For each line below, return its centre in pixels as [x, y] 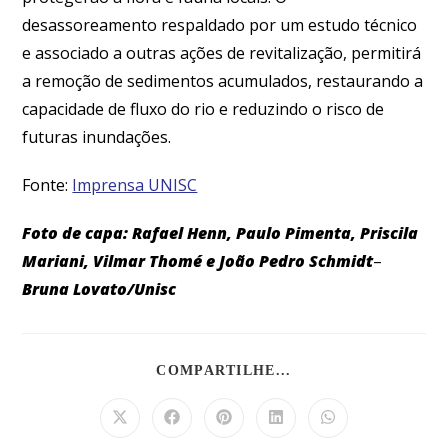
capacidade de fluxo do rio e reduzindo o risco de [203, 108]
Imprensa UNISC [135, 184]
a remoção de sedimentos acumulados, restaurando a [223, 80]
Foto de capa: [75, 232]
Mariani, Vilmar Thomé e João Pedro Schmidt [198, 260]
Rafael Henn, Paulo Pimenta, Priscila [275, 232]
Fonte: [47, 184]
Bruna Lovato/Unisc [99, 288]
